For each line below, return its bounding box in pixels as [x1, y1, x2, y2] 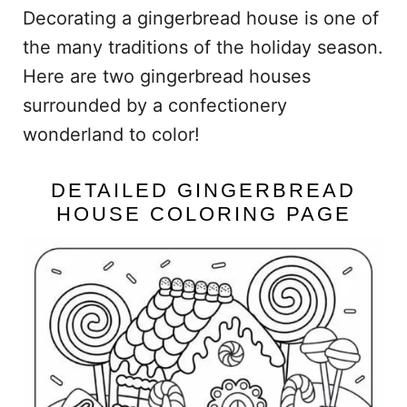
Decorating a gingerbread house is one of [22, 6, 379, 29]
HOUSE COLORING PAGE [55, 202, 352, 225]
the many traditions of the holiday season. [22, 35, 383, 58]
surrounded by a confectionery [22, 94, 287, 116]
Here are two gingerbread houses [22, 65, 311, 87]
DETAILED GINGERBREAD [51, 178, 356, 202]
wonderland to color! [22, 123, 200, 145]
